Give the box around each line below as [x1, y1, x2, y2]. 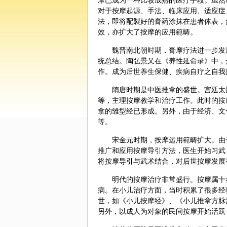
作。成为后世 [98, 67, 140, 75]
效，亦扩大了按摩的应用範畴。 [98, 28, 197, 36]
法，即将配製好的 [98, 17, 155, 25]
